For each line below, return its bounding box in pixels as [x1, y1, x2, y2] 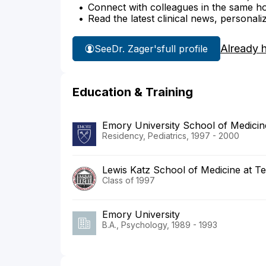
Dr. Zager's [112, 42, 161, 55]
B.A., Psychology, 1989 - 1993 [102, 220, 217, 230]
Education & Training [72, 85, 193, 100]
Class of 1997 [102, 175, 155, 186]
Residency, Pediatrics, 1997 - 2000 [102, 131, 239, 141]
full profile [161, 42, 208, 55]
